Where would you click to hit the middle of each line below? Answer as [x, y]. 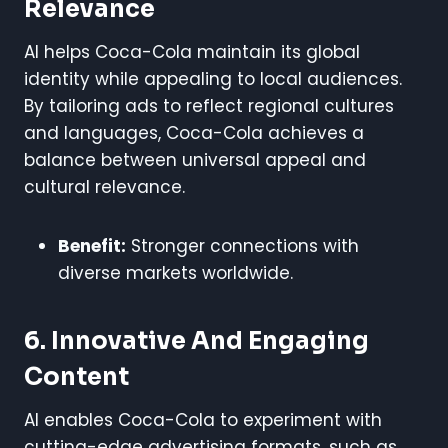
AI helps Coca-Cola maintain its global [192, 51]
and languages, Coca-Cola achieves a [194, 132]
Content [76, 376]
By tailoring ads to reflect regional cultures [209, 105]
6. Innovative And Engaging [196, 340]
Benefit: [92, 245]
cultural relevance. [104, 186]
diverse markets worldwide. [175, 272]
